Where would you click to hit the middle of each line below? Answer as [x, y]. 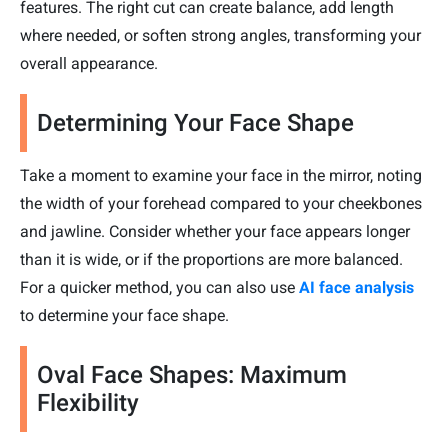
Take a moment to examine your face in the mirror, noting [221, 175]
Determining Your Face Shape [195, 122]
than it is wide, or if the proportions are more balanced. [211, 259]
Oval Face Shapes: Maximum [192, 374]
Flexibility [88, 402]
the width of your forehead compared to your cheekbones [221, 203]
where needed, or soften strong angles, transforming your [220, 35]
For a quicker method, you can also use [157, 287]
